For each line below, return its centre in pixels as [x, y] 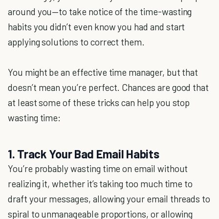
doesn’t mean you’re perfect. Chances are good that [109, 87]
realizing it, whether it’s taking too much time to [100, 184]
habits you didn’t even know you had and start [97, 27]
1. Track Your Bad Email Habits [84, 154]
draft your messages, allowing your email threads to [109, 199]
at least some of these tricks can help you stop [99, 102]
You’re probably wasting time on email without [98, 168]
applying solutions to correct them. [77, 42]
